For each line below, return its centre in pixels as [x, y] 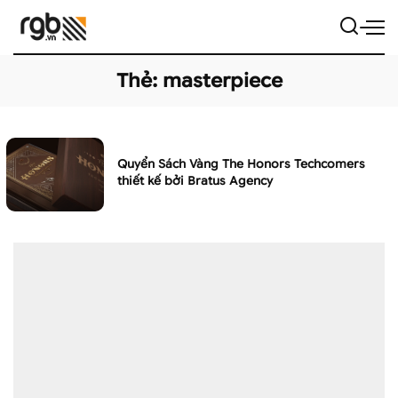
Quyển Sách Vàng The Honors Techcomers [241, 163]
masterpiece [222, 80]
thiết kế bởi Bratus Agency [195, 180]
